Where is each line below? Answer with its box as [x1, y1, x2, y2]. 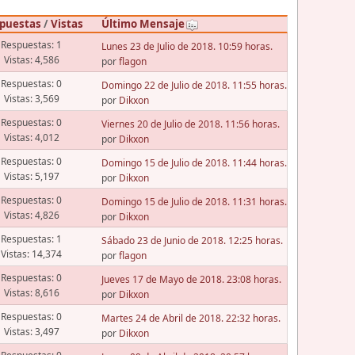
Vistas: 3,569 [3, 92, 59, 106]
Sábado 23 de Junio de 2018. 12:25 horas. [101, 233, 283, 247]
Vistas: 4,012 [3, 131, 59, 145]
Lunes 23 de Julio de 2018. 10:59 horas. [101, 39, 273, 53]
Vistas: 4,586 [3, 53, 59, 67]
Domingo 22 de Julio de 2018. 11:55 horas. [101, 78, 287, 92]
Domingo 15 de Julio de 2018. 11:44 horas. [101, 155, 287, 170]
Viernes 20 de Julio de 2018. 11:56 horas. [101, 116, 280, 131]
